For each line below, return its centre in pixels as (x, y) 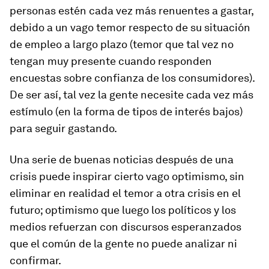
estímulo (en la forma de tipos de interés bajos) (126, 111)
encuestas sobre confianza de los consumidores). (132, 77)
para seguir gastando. (63, 128)
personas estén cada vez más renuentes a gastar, (131, 10)
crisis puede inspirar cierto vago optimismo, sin (127, 176)
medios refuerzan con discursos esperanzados (125, 226)
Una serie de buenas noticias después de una (122, 159)
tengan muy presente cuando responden (111, 61)
